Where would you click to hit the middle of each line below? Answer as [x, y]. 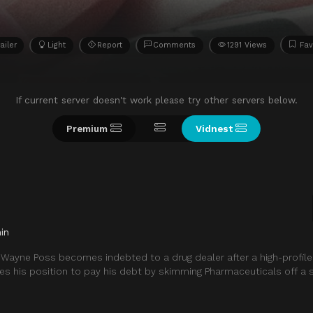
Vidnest [214, 128]
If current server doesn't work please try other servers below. [156, 100]
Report [109, 45]
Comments [175, 45]
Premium [87, 128]
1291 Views [247, 45]
